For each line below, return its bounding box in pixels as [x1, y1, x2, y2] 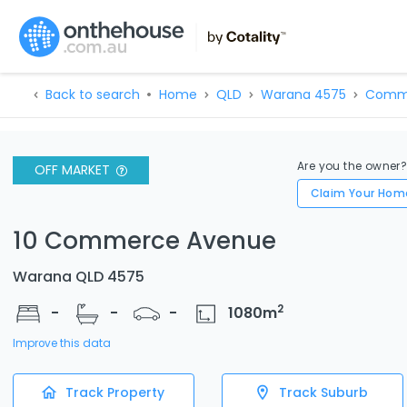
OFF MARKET [35, 161, 110, 179]
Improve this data [13, 335, 111, 351]
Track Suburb [279, 382, 368, 402]
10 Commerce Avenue [13, 223, 276, 257]
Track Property [65, 382, 164, 402]
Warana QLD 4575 [13, 265, 144, 287]
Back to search [45, 85, 140, 104]
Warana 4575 [260, 85, 346, 104]
